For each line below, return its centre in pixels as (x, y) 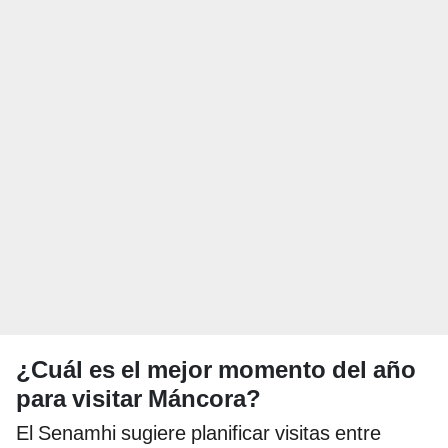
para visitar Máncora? (138, 399)
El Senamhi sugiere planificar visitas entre (198, 433)
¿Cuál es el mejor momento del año (216, 370)
